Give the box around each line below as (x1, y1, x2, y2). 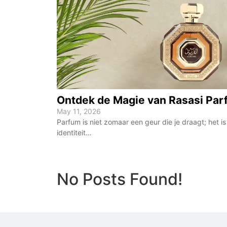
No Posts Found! (57, 169, 182, 190)
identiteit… (57, 128, 92, 137)
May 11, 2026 (57, 107, 101, 116)
